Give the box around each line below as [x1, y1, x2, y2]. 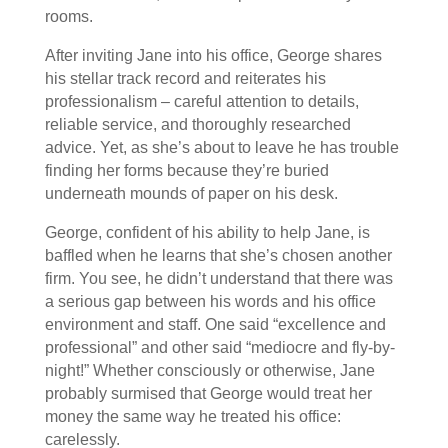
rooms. [44, 8, 93, 26]
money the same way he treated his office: [44, 408, 341, 426]
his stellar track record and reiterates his [44, 70, 326, 88]
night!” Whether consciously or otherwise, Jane [44, 362, 375, 380]
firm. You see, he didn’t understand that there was [44, 270, 393, 288]
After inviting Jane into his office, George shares [44, 47, 382, 65]
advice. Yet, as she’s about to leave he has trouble [44, 139, 399, 157]
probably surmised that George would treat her [44, 385, 372, 403]
